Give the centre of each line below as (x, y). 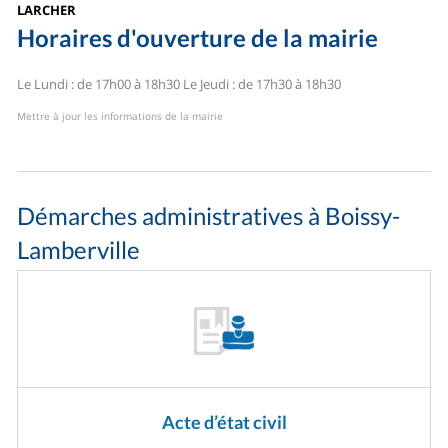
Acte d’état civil (224, 422)
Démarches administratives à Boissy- (209, 216)
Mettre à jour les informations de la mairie (120, 116)
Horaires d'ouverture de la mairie (198, 37)
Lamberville (79, 250)
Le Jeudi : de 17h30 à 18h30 (261, 84)
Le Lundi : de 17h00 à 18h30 (99, 84)
